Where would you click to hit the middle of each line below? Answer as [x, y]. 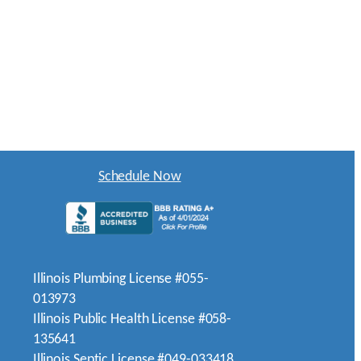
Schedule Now [139, 177]
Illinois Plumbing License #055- [120, 280]
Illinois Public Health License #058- [132, 320]
